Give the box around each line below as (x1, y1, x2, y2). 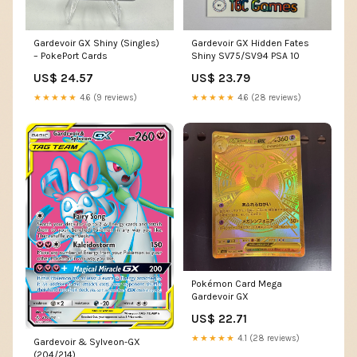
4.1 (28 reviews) (235, 332, 300, 343)
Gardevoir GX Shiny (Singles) (33, 37, 159, 49)
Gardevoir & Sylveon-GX (33, 336, 140, 348)
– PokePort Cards (33, 49, 108, 61)
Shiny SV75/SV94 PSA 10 (191, 49, 300, 61)
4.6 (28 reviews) (235, 92, 301, 103)
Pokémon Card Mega (191, 277, 282, 289)
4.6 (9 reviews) (77, 92, 137, 103)
